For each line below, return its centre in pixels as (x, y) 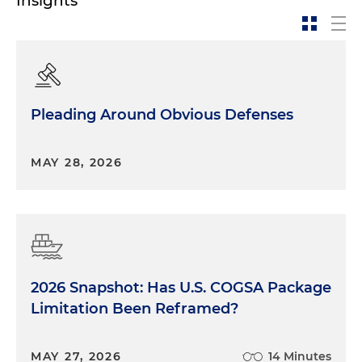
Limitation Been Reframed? (135, 309)
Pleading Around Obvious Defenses (162, 115)
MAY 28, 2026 (77, 162)
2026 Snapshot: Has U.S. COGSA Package (181, 288)
